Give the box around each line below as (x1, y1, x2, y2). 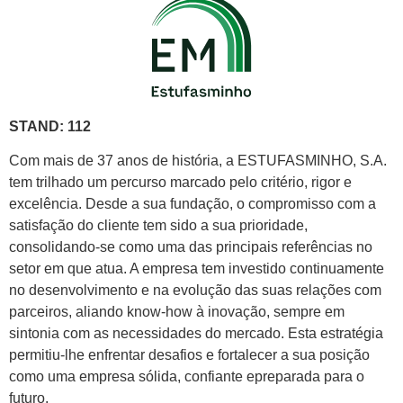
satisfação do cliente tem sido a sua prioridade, (9, 217, 308, 233)
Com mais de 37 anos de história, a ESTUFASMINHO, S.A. (9, 152, 387, 168)
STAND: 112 (9, 118, 91, 134)
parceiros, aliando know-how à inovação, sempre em (9, 303, 345, 319)
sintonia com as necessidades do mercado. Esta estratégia (9, 325, 383, 341)
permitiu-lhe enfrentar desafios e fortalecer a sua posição (9, 346, 370, 363)
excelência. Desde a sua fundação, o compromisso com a (9, 195, 376, 211)
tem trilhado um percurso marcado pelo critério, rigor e (9, 174, 352, 190)
